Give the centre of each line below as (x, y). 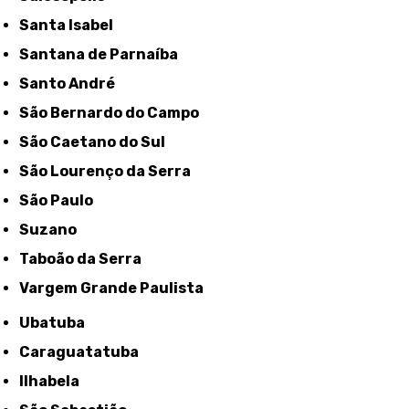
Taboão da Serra (85, 259)
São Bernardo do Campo (115, 113)
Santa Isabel (72, 26)
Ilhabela (52, 382)
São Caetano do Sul (98, 142)
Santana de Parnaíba (104, 55)
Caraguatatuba (85, 352)
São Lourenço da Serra (110, 172)
